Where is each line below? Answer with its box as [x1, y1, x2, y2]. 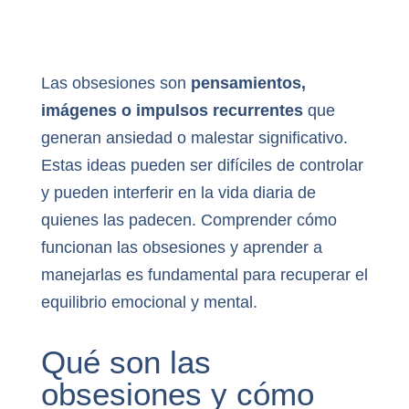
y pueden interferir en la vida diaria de [40, 184, 316, 203]
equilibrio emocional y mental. [40, 293, 257, 312]
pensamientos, [190, 74, 306, 93]
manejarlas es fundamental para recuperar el [40, 266, 368, 285]
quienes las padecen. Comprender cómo [40, 211, 337, 230]
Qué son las [40, 343, 211, 380]
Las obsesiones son [40, 74, 191, 93]
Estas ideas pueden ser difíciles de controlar [40, 156, 363, 175]
